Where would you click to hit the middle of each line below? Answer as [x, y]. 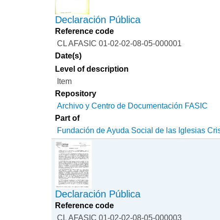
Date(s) [69, 56]
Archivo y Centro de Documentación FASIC [133, 106]
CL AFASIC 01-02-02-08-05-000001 [120, 43]
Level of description [92, 69]
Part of [68, 118]
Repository [76, 94]
